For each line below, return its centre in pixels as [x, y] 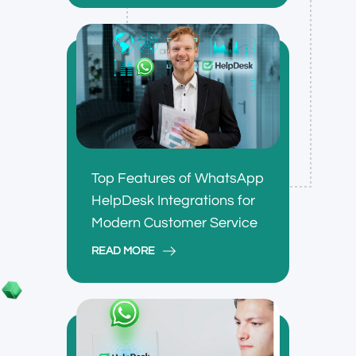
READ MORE [123, 252]
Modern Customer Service [174, 223]
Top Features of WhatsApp [178, 179]
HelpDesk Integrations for [173, 201]
